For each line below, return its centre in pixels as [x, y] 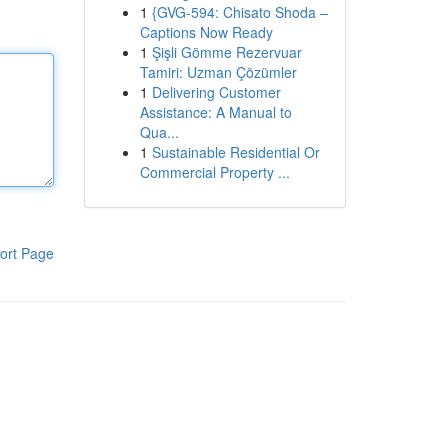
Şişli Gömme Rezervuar [226, 52]
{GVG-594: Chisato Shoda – [239, 12]
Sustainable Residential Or [235, 152]
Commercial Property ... [214, 172]
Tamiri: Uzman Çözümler [218, 72]
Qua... [159, 132]
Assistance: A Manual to [215, 112]
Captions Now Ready [206, 32]
